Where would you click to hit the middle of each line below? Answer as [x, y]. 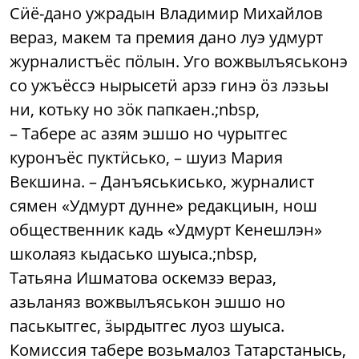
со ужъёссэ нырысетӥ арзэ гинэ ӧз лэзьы [169, 85]
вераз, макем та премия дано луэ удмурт [166, 37]
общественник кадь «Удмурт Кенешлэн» [166, 229]
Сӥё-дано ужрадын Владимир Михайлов [166, 13]
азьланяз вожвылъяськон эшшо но [147, 301]
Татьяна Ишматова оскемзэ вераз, [143, 277]
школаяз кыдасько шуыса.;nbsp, [133, 253]
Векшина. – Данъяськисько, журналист [162, 181]
